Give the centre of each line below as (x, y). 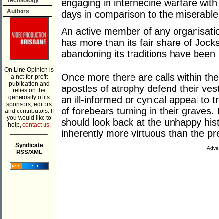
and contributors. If (29, 111)
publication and (29, 84)
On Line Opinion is (29, 70)
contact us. (36, 125)
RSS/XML (29, 152)
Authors (18, 11)
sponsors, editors (29, 104)
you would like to (29, 118)
